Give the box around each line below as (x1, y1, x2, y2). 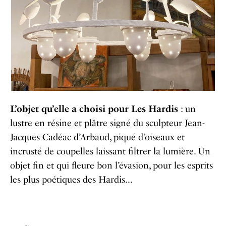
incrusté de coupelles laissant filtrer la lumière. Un (10, 145, 210, 157)
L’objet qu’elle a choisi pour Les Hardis (10, 103, 178, 115)
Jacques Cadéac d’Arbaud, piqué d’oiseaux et (10, 131, 185, 143)
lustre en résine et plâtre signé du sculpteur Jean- (10, 117, 205, 129)
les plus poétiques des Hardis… (10, 174, 133, 185)
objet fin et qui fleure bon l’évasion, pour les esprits (10, 159, 213, 171)
